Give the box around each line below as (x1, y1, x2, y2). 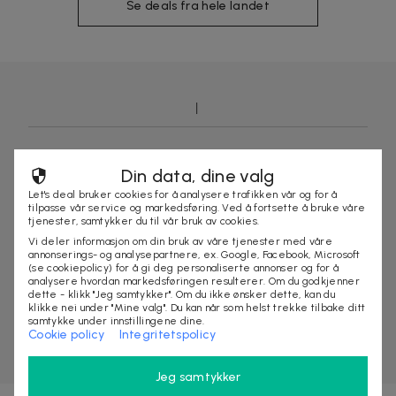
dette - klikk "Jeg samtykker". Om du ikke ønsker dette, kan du (28, 288, 335, 301)
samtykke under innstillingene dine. (28, 315, 205, 327)
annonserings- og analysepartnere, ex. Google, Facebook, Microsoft (28, 248, 361, 261)
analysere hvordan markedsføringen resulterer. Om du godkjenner (28, 275, 360, 287)
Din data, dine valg (121, 165, 275, 187)
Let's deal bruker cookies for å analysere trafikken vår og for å (28, 188, 338, 201)
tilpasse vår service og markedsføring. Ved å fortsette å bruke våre (28, 202, 366, 214)
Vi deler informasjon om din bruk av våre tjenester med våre (28, 235, 332, 247)
